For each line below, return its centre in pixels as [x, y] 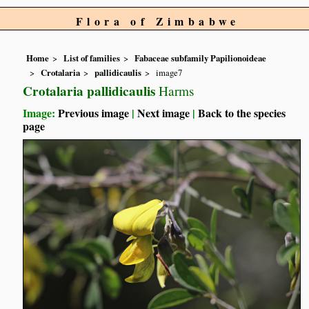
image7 [169, 72]
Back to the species [242, 112]
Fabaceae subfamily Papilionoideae [201, 58]
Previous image [94, 112]
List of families [92, 58]
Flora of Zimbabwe [158, 21]
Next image [164, 112]
